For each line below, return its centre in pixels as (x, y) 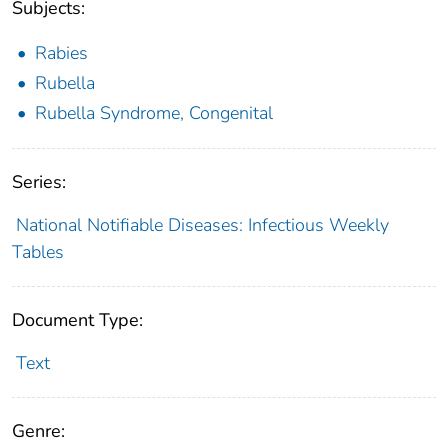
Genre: (38, 430)
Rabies (61, 52)
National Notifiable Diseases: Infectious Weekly (202, 224)
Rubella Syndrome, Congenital (154, 112)
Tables (38, 251)
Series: (39, 181)
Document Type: (77, 319)
